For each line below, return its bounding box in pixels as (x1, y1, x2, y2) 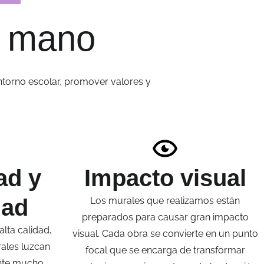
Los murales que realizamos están (90, 195, 240, 207)
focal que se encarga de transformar (85, 245, 245, 256)
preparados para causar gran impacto (81, 212, 249, 223)
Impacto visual (84, 165, 246, 192)
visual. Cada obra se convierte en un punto (72, 228, 258, 240)
